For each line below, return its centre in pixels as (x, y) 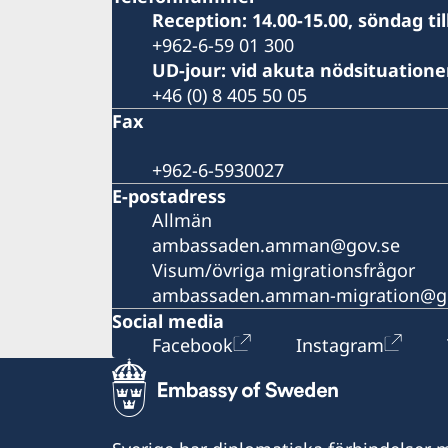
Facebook (192, 344)
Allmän (182, 219)
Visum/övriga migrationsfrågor (283, 269)
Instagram (340, 344)
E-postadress (169, 195)
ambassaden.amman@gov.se (276, 244)
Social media (168, 320)
